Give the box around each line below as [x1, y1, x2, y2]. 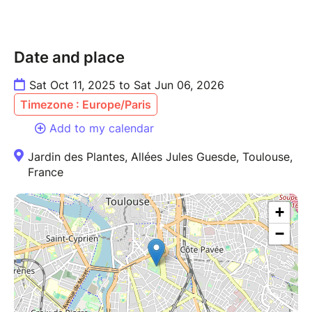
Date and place [14, 47, 125, 66]
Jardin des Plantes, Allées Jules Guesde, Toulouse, [28, 149, 292, 164]
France [28, 164, 63, 179]
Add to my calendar [49, 120, 154, 135]
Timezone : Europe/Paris [20, 97, 151, 111]
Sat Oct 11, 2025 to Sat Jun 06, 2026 [29, 77, 224, 92]
